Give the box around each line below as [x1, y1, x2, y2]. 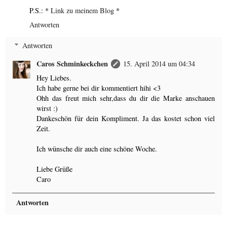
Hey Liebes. [36, 73, 72, 83]
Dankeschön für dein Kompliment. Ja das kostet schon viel [36, 113, 215, 124]
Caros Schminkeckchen [36, 58, 108, 69]
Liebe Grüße [36, 164, 73, 174]
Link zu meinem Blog [51, 5, 114, 15]
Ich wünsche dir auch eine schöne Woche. [36, 144, 158, 154]
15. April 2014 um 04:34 [123, 59, 196, 69]
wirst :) [36, 103, 58, 113]
